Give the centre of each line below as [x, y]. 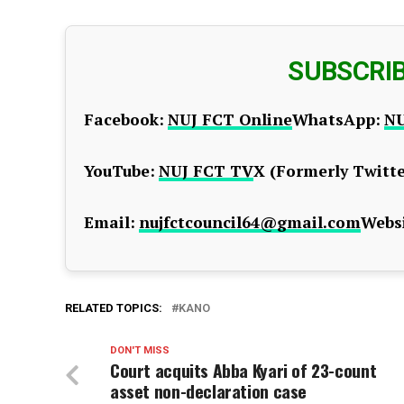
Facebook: [124, 119]
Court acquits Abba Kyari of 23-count [243, 370]
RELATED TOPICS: [114, 308]
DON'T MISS [140, 350]
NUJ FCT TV [206, 171]
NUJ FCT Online [230, 119]
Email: [110, 222]
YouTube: [119, 171]
